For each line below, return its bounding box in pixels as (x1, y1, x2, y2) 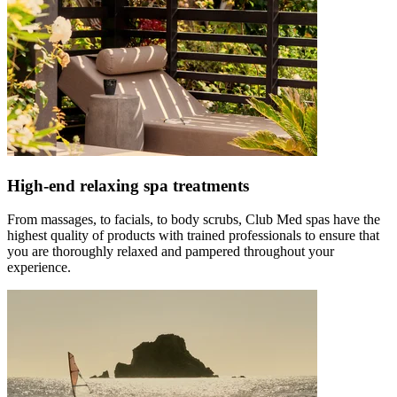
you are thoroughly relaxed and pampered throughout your (7, 244, 334, 260)
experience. (7, 260, 71, 276)
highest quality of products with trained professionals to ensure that (7, 228, 379, 244)
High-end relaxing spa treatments (7, 175, 249, 195)
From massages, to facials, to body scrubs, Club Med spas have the (7, 212, 380, 228)
